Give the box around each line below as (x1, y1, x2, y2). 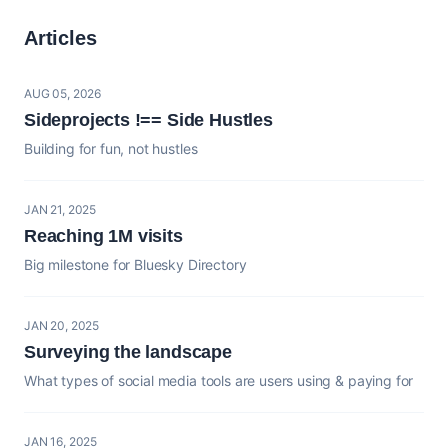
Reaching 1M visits (24, 225, 183, 246)
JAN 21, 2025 (24, 201, 97, 217)
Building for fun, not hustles (24, 139, 198, 157)
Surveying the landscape (24, 341, 232, 362)
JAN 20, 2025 (24, 317, 100, 333)
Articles (24, 26, 97, 49)
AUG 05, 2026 (24, 85, 102, 101)
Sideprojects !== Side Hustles (24, 109, 273, 130)
